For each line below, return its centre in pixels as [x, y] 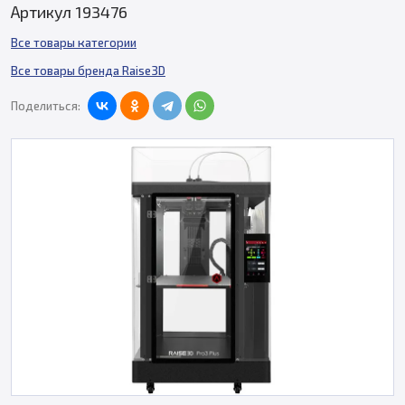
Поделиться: [46, 106]
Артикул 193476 [69, 12]
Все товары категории [74, 42]
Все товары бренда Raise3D [88, 71]
